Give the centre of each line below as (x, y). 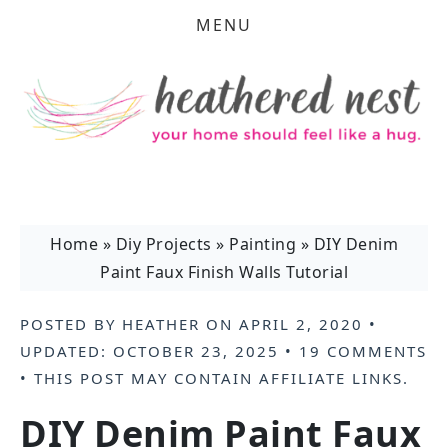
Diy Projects (163, 244)
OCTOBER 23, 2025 (196, 351)
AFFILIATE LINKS (331, 378)
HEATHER (161, 324)
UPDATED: (66, 351)
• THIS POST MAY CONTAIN (139, 378)
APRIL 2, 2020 (301, 324)
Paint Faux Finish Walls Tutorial (224, 272)
